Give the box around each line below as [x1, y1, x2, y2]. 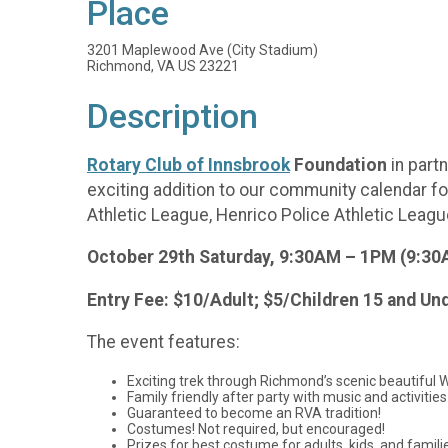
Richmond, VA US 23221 [87, 58, 239, 74]
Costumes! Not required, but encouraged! [127, 420, 385, 437]
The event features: [87, 332, 240, 353]
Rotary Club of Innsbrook [87, 154, 290, 175]
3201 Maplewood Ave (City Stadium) [87, 42, 318, 58]
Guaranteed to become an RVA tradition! [127, 404, 381, 421]
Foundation [290, 154, 387, 175]
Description [87, 97, 258, 136]
